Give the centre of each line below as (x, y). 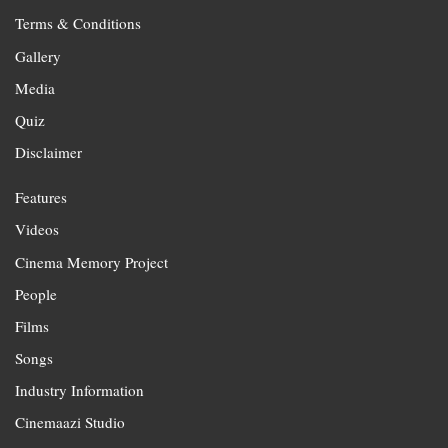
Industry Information (79, 390)
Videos (37, 229)
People (36, 293)
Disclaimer (48, 152)
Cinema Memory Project (91, 261)
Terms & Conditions (78, 23)
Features (41, 197)
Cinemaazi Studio (70, 422)
